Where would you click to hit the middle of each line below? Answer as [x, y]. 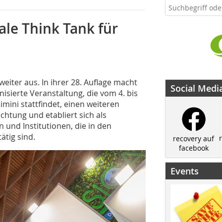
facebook [194, 148]
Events [185, 171]
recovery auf [194, 138]
